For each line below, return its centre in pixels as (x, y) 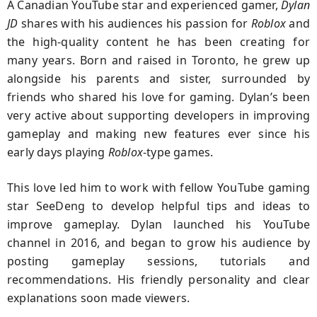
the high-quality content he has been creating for (158, 41)
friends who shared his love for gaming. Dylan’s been (158, 97)
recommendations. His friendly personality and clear (158, 279)
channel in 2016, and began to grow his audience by (158, 242)
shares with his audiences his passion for (136, 23)
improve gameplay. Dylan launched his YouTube (158, 224)
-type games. (178, 152)
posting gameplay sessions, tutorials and (158, 261)
